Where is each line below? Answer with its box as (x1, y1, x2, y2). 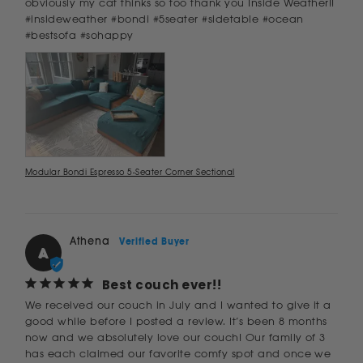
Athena (70, 233, 110, 248)
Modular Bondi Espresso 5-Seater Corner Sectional (25, 166, 235, 177)
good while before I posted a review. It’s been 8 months (25, 314, 327, 328)
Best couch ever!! (102, 275, 222, 293)
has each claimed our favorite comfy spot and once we (25, 346, 331, 361)
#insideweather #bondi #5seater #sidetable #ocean (25, 11, 304, 26)
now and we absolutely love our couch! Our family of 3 (25, 330, 326, 344)
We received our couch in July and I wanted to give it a (25, 297, 331, 312)
